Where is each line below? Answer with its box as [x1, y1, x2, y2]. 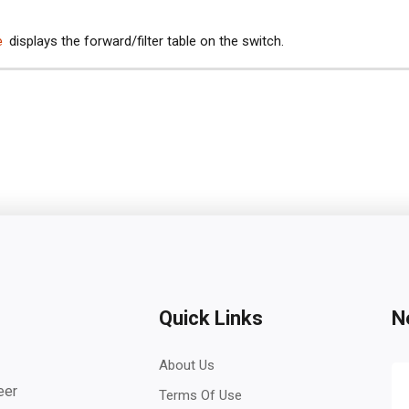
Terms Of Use [159, 387, 242, 404]
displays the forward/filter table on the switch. [5, 33, 284, 49]
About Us [159, 357, 215, 373]
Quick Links [159, 307, 263, 330]
